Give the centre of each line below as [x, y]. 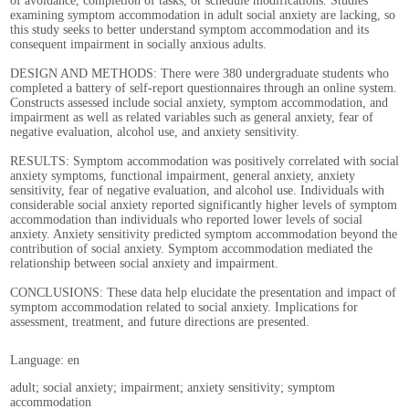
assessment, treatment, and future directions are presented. [160, 322]
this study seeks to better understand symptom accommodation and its [189, 30]
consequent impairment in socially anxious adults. [138, 44]
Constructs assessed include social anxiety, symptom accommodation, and [199, 103]
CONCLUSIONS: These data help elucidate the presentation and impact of [203, 293]
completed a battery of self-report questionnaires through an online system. [204, 88]
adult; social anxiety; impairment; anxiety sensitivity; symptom [173, 388]
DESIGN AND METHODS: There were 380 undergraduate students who [199, 73]
